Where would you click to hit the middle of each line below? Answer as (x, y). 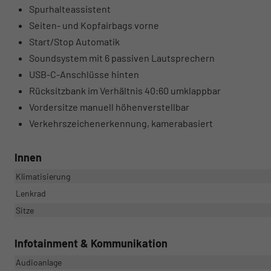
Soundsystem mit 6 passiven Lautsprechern (122, 58)
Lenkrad (31, 194)
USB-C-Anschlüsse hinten (84, 74)
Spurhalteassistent (70, 9)
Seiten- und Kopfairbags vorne (94, 25)
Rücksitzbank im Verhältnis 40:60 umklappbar (125, 91)
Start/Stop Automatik (74, 42)
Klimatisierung (43, 177)
